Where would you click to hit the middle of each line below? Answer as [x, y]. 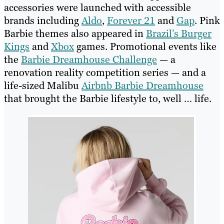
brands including [43, 21]
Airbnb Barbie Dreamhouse [142, 86]
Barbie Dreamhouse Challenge [89, 60]
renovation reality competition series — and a [105, 73]
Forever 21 [131, 21]
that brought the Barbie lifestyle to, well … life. [108, 99]
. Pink [207, 21]
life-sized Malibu [43, 86]
